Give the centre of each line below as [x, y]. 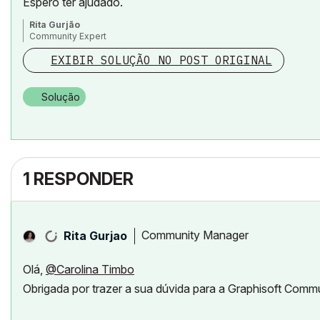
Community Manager [195, 235]
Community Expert [68, 36]
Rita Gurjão [55, 24]
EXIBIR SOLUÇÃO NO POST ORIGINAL [161, 60]
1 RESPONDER [78, 179]
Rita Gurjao [95, 235]
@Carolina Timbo [90, 269]
